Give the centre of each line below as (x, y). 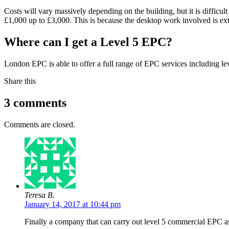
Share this (20, 81)
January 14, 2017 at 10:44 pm (73, 204)
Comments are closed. (40, 124)
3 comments (35, 103)
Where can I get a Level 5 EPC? (88, 42)
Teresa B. (40, 195)
